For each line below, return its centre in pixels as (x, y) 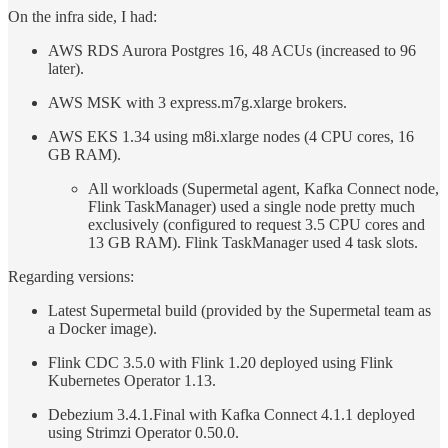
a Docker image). (102, 329)
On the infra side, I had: (82, 17)
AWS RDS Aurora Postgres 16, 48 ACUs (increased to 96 (232, 51)
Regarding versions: (71, 277)
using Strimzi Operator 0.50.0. (143, 433)
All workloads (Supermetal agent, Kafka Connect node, (263, 189)
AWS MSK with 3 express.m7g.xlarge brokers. (197, 103)
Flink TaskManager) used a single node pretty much (251, 207)
